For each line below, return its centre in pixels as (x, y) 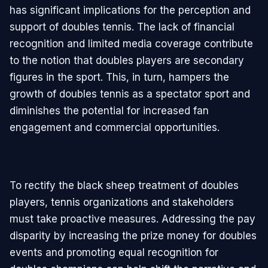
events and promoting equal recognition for (114, 252)
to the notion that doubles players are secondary (127, 60)
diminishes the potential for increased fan (109, 110)
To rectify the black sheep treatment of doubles (124, 185)
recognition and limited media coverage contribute (131, 43)
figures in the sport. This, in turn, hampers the (119, 77)
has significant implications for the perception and (130, 10)
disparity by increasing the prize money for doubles (133, 235)
